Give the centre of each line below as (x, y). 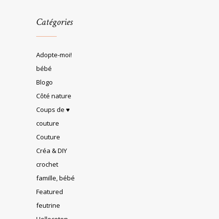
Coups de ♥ (53, 109)
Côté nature (54, 96)
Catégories (55, 22)
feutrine (48, 205)
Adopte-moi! (54, 55)
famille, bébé (55, 178)
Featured (50, 191)
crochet (47, 164)
